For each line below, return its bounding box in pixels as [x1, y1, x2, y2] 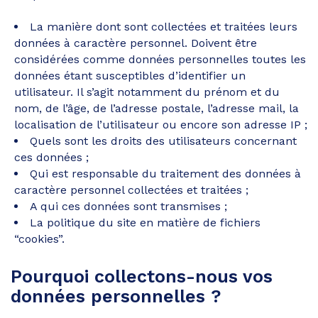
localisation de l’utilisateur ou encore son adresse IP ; [14, 118, 307, 131]
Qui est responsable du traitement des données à [30, 167, 301, 180]
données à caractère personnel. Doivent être [14, 36, 257, 50]
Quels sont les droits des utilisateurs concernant [30, 134, 297, 148]
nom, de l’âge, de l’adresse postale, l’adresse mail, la [14, 102, 299, 115]
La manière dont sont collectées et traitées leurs [30, 20, 297, 33]
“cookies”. [14, 232, 65, 246]
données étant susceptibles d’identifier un [14, 69, 246, 82]
